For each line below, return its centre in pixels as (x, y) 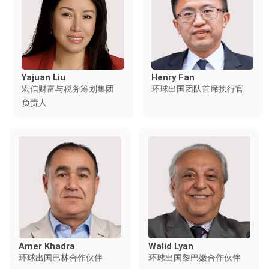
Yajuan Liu (43, 77)
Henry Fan (173, 77)
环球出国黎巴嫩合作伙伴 (194, 258)
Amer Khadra (47, 246)
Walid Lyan (171, 246)
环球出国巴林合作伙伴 (60, 258)
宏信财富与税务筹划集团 (68, 88)
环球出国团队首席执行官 (197, 88)
